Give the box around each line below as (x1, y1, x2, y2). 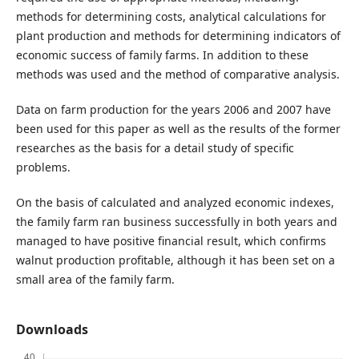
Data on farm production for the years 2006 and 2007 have (15, 102, 331, 118)
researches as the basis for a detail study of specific (15, 140, 294, 156)
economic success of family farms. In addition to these (15, 47, 309, 63)
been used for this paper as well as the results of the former (15, 121, 341, 137)
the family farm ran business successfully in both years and (15, 214, 337, 230)
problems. (15, 159, 71, 175)
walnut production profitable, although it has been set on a (15, 252, 335, 268)
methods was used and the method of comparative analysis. (15, 67, 340, 82)
